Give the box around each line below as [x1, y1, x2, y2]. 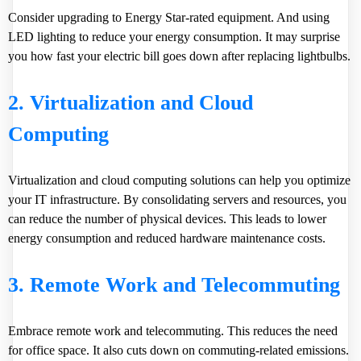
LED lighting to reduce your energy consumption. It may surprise [8, 30, 340, 44]
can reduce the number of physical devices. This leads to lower [8, 212, 326, 226]
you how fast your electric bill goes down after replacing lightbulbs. [8, 49, 351, 63]
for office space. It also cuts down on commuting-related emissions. [8, 343, 349, 357]
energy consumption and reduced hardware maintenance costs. [8, 231, 326, 245]
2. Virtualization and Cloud [8, 91, 253, 114]
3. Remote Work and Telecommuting [8, 273, 340, 297]
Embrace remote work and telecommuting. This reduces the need [8, 324, 338, 338]
